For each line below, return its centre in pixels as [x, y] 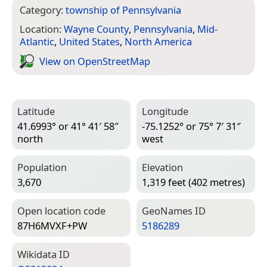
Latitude [36, 111]
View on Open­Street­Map [95, 61]
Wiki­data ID [44, 254]
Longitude [165, 111]
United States [89, 42]
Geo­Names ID [174, 211]
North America [158, 42]
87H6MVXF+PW [52, 225]
